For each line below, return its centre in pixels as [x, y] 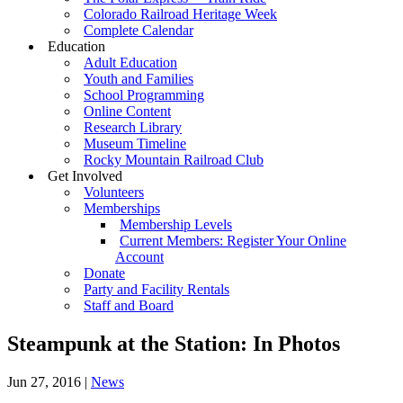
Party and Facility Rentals [157, 289]
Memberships [122, 208]
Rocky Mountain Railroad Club [174, 160]
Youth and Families [139, 79]
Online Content [127, 111]
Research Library [133, 127]
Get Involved [85, 176]
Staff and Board [129, 305]
